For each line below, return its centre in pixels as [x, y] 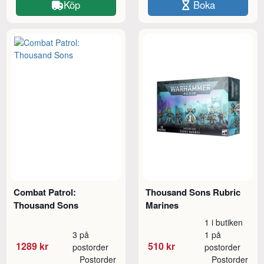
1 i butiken [224, 222]
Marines [162, 205]
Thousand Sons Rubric [193, 192]
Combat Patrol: [45, 192]
